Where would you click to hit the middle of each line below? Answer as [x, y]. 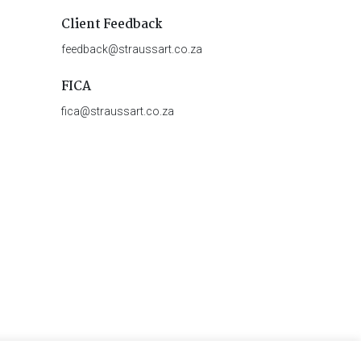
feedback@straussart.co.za [131, 49]
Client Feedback [112, 24]
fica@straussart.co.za [117, 111]
